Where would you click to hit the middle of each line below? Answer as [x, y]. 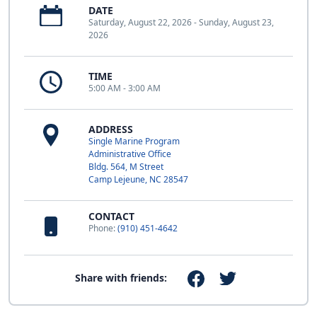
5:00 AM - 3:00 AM [125, 88]
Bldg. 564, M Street [126, 167]
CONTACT [111, 217]
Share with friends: [121, 278]
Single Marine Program [134, 142]
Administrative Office [130, 154]
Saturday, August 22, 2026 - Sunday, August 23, [181, 23]
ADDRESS [111, 129]
